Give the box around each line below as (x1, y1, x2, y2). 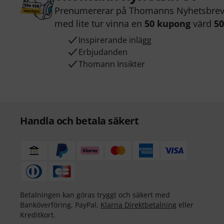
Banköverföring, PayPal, (20, 200, 100, 210)
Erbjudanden (78, 46, 128, 58)
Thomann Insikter (78, 58, 145, 70)
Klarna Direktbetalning (100, 200, 176, 210)
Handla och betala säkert (20, 114, 138, 128)
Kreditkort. (20, 210, 55, 220)
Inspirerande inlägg (78, 34, 152, 46)
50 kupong (144, 17, 191, 30)
